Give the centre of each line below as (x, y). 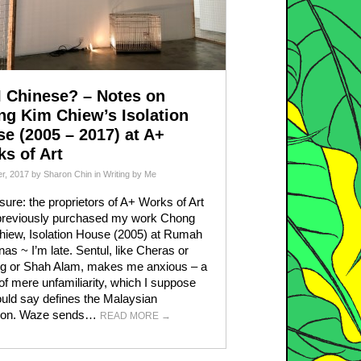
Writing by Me (130, 174)
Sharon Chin (68, 174)
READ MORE (131, 316)
